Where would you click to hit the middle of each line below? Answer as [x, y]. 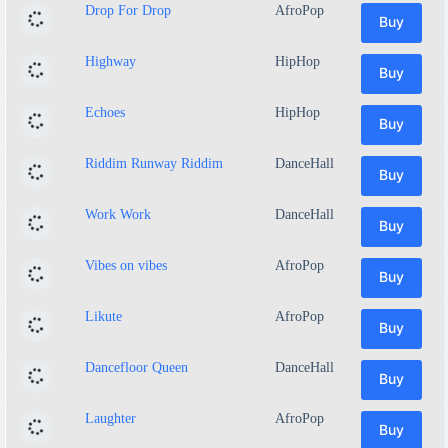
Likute [103, 316]
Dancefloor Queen [136, 367]
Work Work [118, 214]
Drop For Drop [128, 10]
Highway [110, 61]
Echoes [105, 112]
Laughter [110, 418]
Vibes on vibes [126, 265]
